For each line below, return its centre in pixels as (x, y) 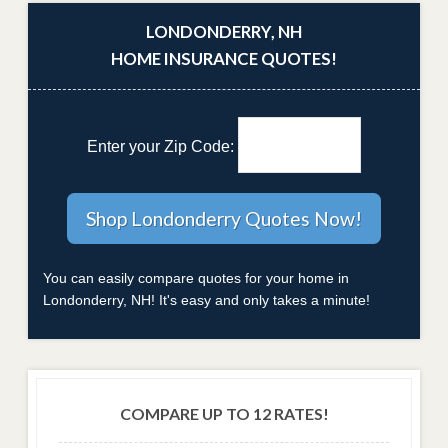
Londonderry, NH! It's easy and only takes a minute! (206, 299)
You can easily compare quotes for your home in (196, 277)
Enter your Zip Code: (162, 147)
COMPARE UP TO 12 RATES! (224, 413)
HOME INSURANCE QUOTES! (224, 58)
